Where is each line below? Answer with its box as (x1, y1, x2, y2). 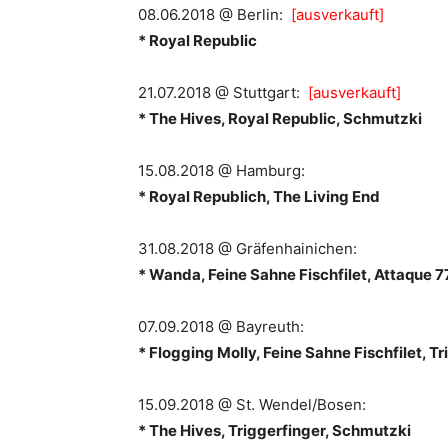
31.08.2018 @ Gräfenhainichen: (138, 239, 357, 258)
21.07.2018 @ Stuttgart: (138, 83, 308, 102)
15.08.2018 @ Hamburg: (138, 161, 305, 180)
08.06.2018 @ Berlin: (138, 5, 287, 24)
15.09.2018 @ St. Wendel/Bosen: (138, 395, 366, 414)
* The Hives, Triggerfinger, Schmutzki (138, 421, 411, 440)
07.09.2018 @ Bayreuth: (138, 317, 304, 336)
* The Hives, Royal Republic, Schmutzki (138, 109, 422, 128)
